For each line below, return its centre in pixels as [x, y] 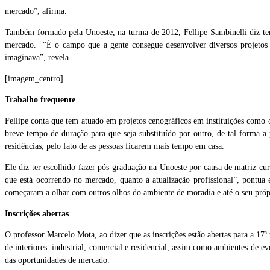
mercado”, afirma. [37, 11]
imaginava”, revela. [38, 58]
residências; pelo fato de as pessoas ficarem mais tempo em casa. [115, 146]
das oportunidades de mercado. [57, 260]
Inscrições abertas [37, 214]
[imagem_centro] [34, 79]
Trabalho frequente [40, 100]
